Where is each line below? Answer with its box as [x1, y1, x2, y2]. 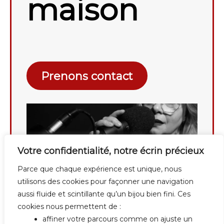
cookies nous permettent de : [17, 202, 121, 211]
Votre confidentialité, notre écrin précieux [17, 145, 204, 156]
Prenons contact [41, 69, 133, 83]
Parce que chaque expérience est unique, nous [17, 164, 181, 173]
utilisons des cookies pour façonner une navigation [17, 177, 193, 186]
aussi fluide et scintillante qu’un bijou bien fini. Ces [17, 189, 190, 198]
